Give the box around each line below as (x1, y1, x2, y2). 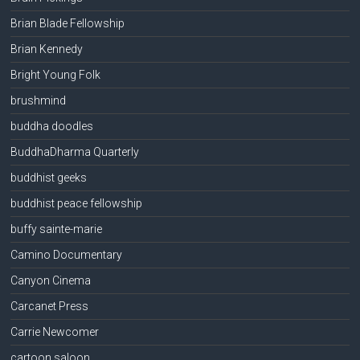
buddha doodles (10, 119, 94, 133)
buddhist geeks (10, 170, 88, 184)
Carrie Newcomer (10, 325, 100, 338)
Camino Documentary (10, 247, 123, 261)
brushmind (10, 93, 67, 107)
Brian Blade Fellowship (10, 16, 125, 30)
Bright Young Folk (10, 67, 101, 81)
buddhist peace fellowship (10, 196, 143, 210)
